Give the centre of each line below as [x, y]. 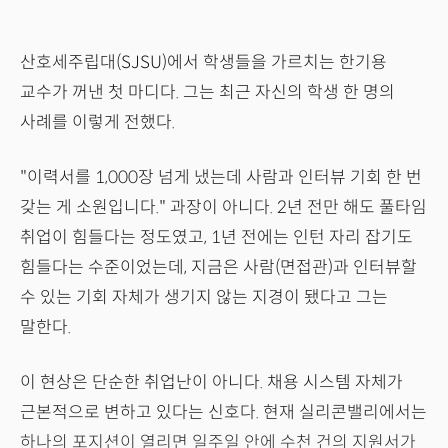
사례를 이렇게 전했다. [97, 123]
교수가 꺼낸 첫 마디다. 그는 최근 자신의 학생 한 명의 [207, 93]
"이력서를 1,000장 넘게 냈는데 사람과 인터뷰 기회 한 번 [221, 178]
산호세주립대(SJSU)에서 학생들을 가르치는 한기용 [203, 63]
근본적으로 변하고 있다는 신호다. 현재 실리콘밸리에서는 [223, 413]
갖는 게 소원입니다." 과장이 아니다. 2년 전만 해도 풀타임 [223, 208]
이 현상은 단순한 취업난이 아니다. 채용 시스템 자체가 [211, 383]
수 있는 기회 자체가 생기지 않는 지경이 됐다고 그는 [204, 298]
